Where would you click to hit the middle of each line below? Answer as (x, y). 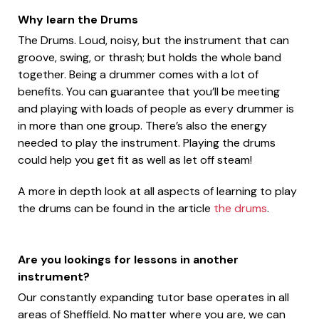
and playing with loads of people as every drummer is (156, 108)
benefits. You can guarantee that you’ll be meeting (149, 91)
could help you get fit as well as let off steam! (135, 159)
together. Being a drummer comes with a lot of (138, 74)
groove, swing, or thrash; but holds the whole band (150, 57)
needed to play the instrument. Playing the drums (147, 142)
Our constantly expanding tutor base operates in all (153, 297)
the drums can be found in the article (116, 208)
